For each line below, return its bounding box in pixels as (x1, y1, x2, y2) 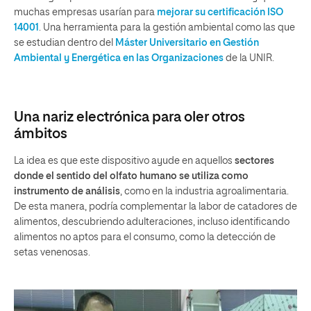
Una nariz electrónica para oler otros (14, 110, 245, 124)
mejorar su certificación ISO (157, 7, 283, 17)
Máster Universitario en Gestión (115, 37, 259, 48)
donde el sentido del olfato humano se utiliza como (14, 171, 249, 181)
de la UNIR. (224, 53, 274, 63)
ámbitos (14, 126, 67, 141)
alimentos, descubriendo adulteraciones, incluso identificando (14, 217, 289, 227)
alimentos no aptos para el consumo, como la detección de (14, 232, 276, 242)
